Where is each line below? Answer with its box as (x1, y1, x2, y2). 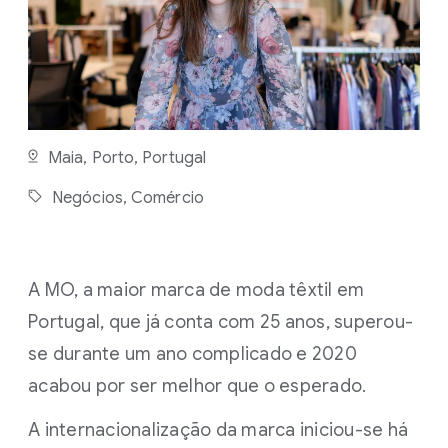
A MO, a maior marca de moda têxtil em (28, 279, 365, 301)
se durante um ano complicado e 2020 (28, 343, 357, 365)
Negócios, (52, 188, 131, 208)
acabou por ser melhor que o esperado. (28, 375, 367, 397)
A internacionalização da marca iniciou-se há (28, 419, 408, 441)
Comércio (131, 188, 204, 208)
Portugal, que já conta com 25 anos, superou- (28, 311, 413, 333)
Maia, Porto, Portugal (48, 148, 207, 168)
